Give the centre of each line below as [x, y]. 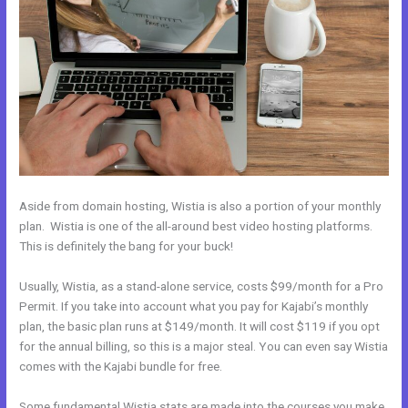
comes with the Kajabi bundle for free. [121, 366]
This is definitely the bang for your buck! [127, 245]
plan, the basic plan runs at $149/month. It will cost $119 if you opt [200, 326]
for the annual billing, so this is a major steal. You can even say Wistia [204, 346]
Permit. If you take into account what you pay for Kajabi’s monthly [194, 306]
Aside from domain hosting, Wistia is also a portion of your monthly [200, 205]
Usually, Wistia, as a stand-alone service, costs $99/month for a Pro [202, 286]
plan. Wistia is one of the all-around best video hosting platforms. [196, 225]
